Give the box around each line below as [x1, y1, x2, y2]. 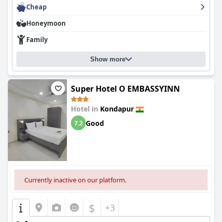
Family [26, 35, 48, 44]
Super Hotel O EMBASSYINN [71, 83, 180, 94]
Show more [90, 55, 125, 63]
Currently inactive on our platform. [24, 175, 126, 184]
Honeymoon [26, 19, 66, 28]
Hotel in [71, 104, 100, 113]
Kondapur [100, 104, 134, 113]
